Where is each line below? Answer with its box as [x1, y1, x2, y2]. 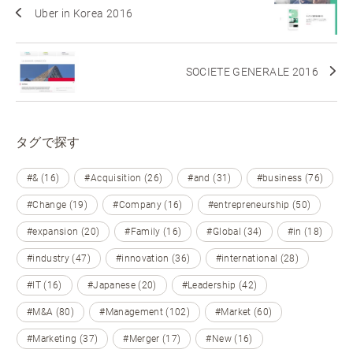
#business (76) [256, 172, 324, 184]
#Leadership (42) [181, 279, 258, 291]
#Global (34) [206, 225, 262, 237]
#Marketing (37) [27, 333, 98, 344]
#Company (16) [113, 199, 183, 210]
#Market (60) [215, 306, 273, 318]
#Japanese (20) [87, 279, 157, 291]
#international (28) [215, 252, 299, 264]
